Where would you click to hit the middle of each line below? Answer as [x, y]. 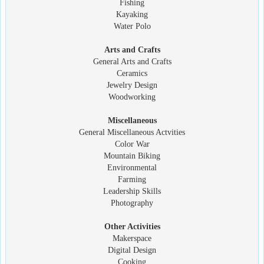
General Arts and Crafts [132, 61]
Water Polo [132, 26]
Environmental [132, 167]
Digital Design [132, 250]
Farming [132, 179]
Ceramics [132, 73]
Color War [132, 144]
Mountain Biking [132, 156]
